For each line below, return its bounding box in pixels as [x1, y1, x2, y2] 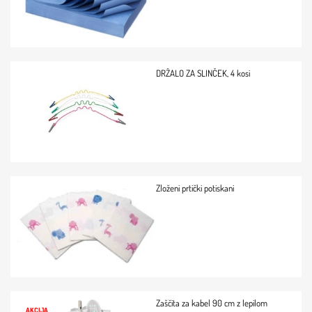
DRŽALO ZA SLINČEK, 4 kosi [156, 68, 250, 79]
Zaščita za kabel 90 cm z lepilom [156, 297, 267, 309]
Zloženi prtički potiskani [156, 182, 234, 194]
